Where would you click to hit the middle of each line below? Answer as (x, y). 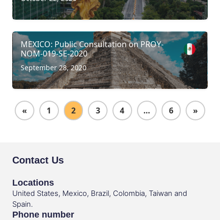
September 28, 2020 (54, 67)
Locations (33, 182)
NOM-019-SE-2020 (54, 53)
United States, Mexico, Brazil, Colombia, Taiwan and (100, 193)
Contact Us (38, 160)
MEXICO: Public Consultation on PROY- (92, 44)
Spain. (23, 204)
